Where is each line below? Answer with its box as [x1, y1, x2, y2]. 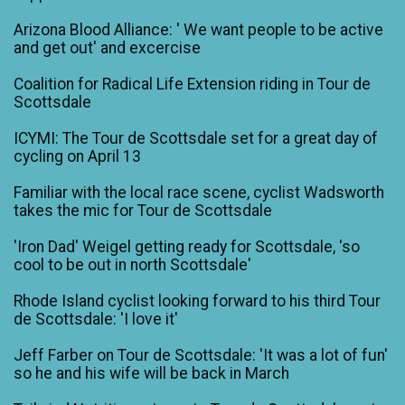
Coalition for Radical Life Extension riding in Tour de [14, 75, 371, 94]
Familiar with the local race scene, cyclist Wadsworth [14, 184, 384, 202]
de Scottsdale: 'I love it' [14, 310, 178, 329]
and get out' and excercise [14, 39, 201, 58]
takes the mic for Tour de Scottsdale [14, 202, 272, 221]
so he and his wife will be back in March [14, 364, 289, 383]
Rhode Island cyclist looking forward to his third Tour [14, 292, 381, 311]
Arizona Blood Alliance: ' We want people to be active [14, 21, 383, 40]
